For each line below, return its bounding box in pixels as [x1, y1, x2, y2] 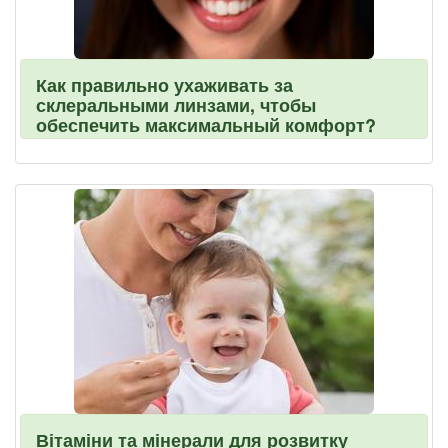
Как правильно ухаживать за [36, 72, 293, 98]
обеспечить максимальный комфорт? [36, 112, 376, 138]
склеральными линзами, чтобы [36, 92, 316, 118]
